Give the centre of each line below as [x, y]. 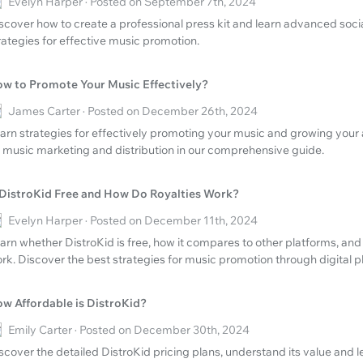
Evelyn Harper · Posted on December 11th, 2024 [133, 221]
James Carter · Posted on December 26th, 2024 [133, 111]
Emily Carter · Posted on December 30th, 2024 [129, 330]
